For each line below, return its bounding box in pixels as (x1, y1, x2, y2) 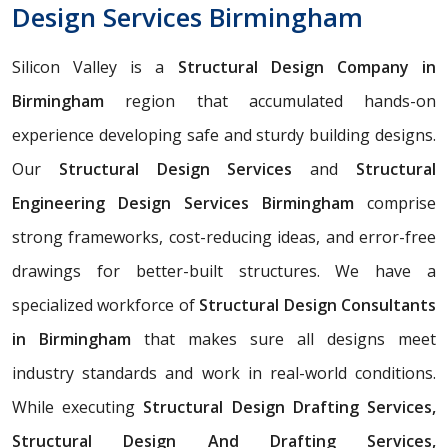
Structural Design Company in (177, 55, 437, 78)
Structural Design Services (41, 157, 311, 180)
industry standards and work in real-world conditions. (12, 361, 436, 384)
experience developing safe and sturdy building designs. (12, 123, 436, 146)
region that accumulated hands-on (104, 89, 436, 112)
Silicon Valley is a (12, 55, 178, 78)
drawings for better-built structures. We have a (12, 259, 436, 282)
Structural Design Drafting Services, (143, 395, 437, 418)
